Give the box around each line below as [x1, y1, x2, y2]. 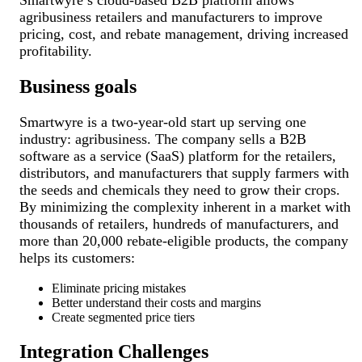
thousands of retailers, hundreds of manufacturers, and [19, 215, 339, 232]
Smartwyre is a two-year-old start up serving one [19, 113, 307, 130]
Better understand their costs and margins [52, 295, 262, 309]
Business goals [19, 75, 137, 97]
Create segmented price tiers [52, 309, 196, 324]
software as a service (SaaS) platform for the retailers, [19, 147, 337, 164]
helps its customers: [19, 249, 136, 266]
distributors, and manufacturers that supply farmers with [19, 164, 350, 181]
